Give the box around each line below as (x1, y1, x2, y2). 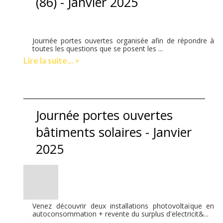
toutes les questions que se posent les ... (32, 43, 163, 53)
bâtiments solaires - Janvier (36, 123, 192, 140)
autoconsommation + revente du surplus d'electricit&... (32, 209, 209, 219)
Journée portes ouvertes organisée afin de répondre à (32, 35, 215, 45)
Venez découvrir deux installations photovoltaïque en (32, 201, 215, 211)
